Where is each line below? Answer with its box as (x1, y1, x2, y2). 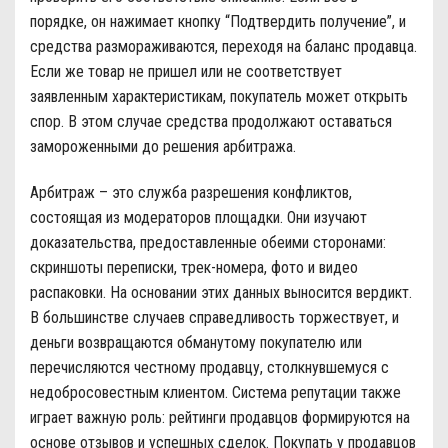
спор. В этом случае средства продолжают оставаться (30, 112, 392, 132)
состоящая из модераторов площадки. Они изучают (30, 208, 367, 228)
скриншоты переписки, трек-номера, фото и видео (30, 258, 358, 278)
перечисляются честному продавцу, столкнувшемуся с (30, 358, 389, 378)
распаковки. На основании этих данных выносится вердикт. (30, 283, 412, 303)
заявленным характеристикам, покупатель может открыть (30, 87, 408, 107)
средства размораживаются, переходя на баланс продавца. (30, 37, 417, 57)
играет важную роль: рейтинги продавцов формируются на (30, 408, 410, 428)
